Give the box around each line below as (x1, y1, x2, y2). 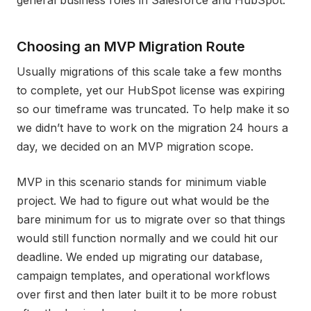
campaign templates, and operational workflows (17, 269, 270, 283)
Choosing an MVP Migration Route (17, 38, 245, 55)
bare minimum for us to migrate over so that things (17, 212, 285, 226)
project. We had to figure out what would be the (17, 194, 269, 208)
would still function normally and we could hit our (17, 231, 278, 245)
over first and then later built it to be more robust (17, 287, 276, 301)
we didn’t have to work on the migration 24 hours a (17, 121, 288, 135)
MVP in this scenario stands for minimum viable (17, 175, 267, 189)
